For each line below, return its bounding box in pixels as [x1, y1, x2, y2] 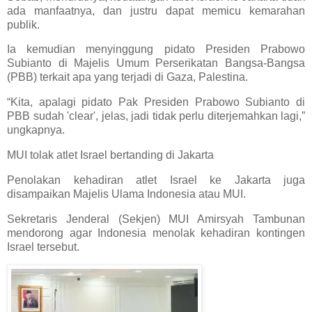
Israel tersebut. [7, 240, 79, 253]
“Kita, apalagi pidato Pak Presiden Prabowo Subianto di [7, 96, 305, 109]
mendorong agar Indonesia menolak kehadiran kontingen [7, 226, 305, 239]
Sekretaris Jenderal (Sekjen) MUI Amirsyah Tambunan [7, 212, 305, 225]
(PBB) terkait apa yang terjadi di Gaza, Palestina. [7, 71, 248, 84]
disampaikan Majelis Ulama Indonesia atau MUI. [7, 187, 246, 200]
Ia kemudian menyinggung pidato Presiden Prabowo [7, 43, 305, 56]
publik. [7, 18, 40, 31]
